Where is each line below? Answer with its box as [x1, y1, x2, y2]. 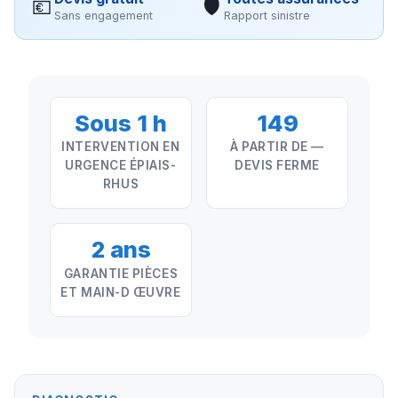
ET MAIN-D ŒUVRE [60, 285, 181, 300]
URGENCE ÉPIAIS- [65, 158, 177, 173]
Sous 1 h [75, 108, 167, 137]
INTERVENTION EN [61, 139, 180, 155]
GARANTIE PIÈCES [63, 267, 179, 282]
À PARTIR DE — [229, 139, 325, 155]
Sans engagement [54, 9, 153, 22]
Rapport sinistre [224, 9, 310, 22]
